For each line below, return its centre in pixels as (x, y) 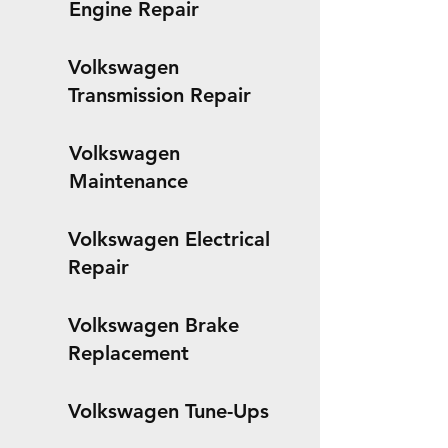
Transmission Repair (159, 95)
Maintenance (128, 181)
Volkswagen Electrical (169, 239)
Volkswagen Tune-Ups (168, 411)
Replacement (128, 353)
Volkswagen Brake (153, 325)
